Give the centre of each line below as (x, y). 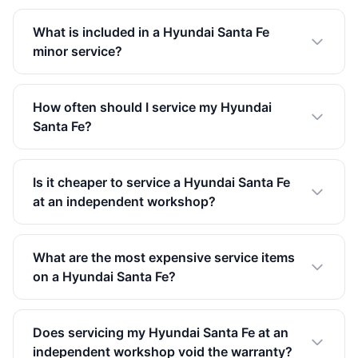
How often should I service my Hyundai (152, 107)
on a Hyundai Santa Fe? (104, 276)
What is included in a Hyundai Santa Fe (151, 32)
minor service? (78, 51)
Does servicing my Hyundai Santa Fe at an (161, 332)
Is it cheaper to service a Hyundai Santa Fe (161, 182)
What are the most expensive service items (164, 257)
